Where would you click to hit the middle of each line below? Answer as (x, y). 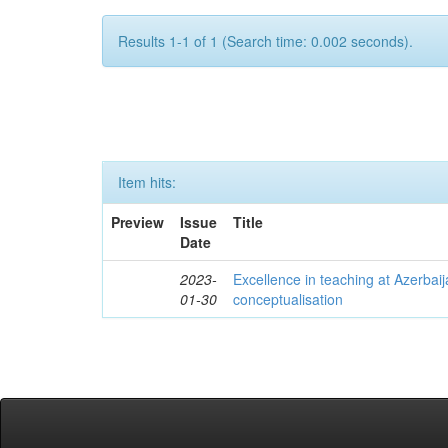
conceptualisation (288, 299)
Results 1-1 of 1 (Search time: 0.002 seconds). (265, 41)
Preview (138, 222)
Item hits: (147, 182)
